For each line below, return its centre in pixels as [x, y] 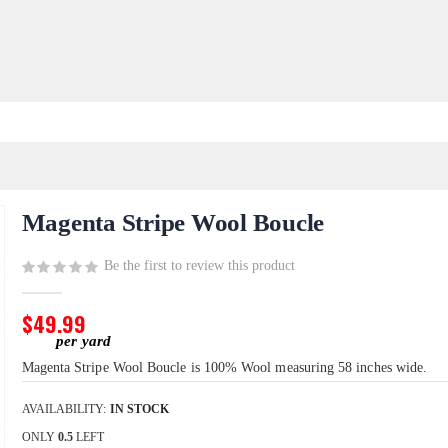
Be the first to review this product [199, 266]
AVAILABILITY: [63, 409]
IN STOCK [139, 409]
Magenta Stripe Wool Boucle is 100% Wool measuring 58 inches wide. [224, 368]
